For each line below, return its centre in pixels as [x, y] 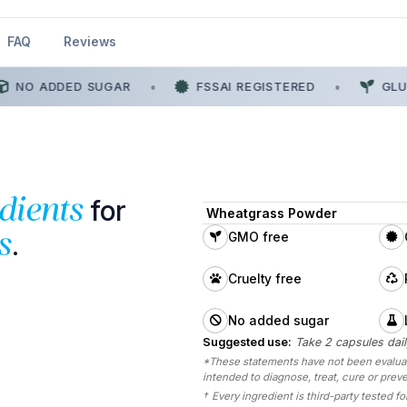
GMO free [258, 238]
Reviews [90, 41]
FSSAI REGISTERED [246, 86]
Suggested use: [247, 342]
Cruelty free [264, 279]
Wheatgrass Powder [271, 213]
